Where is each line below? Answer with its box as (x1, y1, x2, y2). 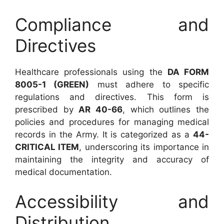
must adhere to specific (89, 79, 209, 89)
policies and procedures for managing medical (15, 116, 209, 127)
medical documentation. (15, 166, 112, 177)
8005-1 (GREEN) (15, 79, 89, 89)
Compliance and (15, 13, 209, 35)
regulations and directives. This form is (15, 91, 209, 102)
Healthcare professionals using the (15, 66, 167, 77)
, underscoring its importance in (79, 141, 209, 152)
